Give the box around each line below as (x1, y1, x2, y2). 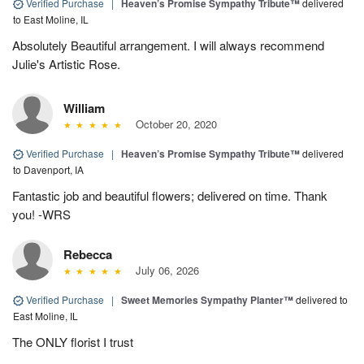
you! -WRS (12, 205, 71, 223)
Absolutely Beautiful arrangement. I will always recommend (12, 36, 324, 54)
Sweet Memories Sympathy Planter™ (121, 292, 293, 307)
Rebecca (63, 245, 112, 263)
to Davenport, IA (13, 162, 84, 176)
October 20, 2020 (128, 115, 217, 132)
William (63, 98, 105, 117)
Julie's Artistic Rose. (12, 54, 120, 72)
